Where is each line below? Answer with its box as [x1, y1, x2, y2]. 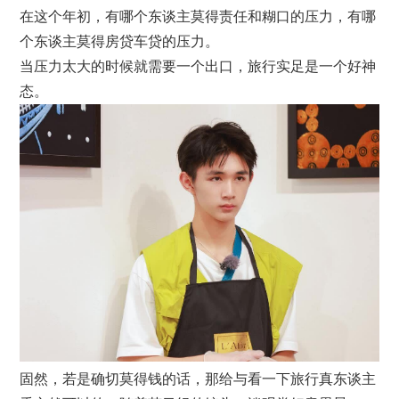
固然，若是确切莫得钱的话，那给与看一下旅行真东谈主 [20, 371, 377, 387]
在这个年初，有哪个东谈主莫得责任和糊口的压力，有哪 [20, 9, 377, 25]
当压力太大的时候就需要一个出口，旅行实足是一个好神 [20, 59, 377, 75]
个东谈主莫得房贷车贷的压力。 [20, 34, 220, 50]
